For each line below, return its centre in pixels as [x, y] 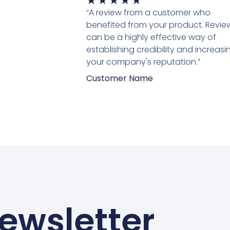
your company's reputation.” [143, 62]
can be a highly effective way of [151, 37]
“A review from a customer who [148, 12]
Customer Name [119, 78]
